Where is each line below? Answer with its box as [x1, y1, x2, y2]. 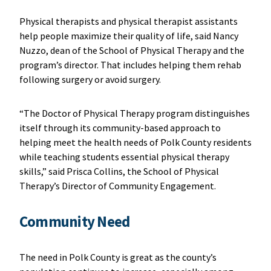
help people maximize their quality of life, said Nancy [19, 29, 238, 42]
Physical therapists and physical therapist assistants [19, 15, 238, 27]
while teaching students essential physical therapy [19, 150, 229, 163]
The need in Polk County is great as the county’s [19, 250, 217, 263]
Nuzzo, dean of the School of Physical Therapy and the [19, 44, 244, 56]
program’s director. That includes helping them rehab [19, 58, 241, 71]
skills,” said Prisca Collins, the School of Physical [19, 165, 219, 177]
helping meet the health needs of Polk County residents [19, 135, 252, 148]
